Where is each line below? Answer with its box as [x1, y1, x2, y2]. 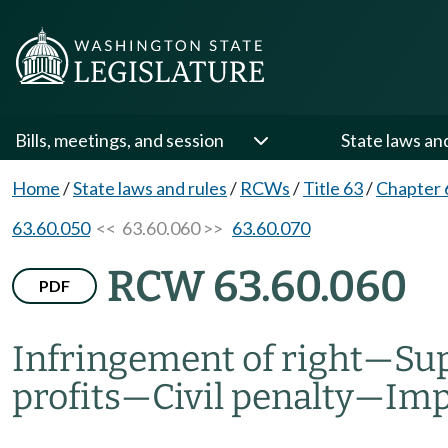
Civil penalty [152, 376, 354, 418]
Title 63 [303, 177, 363, 199]
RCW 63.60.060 [107, 261, 407, 312]
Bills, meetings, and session [15, 129, 224, 151]
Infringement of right [12, 338, 363, 380]
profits [12, 376, 121, 418]
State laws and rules [73, 177, 227, 199]
